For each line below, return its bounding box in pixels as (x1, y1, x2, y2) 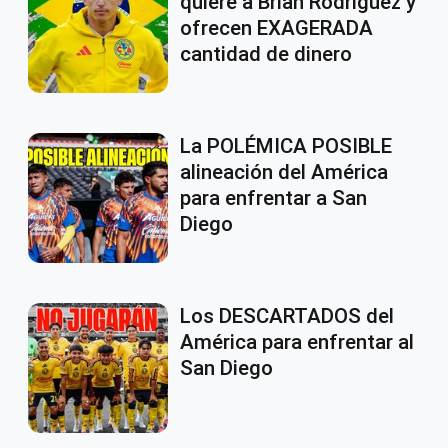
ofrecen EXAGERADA (180, 16, 373, 41)
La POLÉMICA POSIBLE (180, 134, 392, 159)
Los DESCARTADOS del (180, 304, 394, 329)
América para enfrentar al (180, 330, 414, 355)
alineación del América (180, 160, 388, 185)
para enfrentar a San (180, 186, 367, 211)
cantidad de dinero (180, 42, 352, 67)
